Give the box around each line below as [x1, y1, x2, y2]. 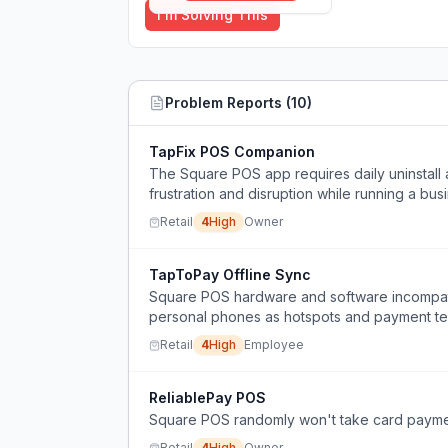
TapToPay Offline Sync [149, 266, 311, 283]
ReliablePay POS [149, 389, 266, 406]
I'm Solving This [157, 6, 268, 23]
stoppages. [149, 328, 223, 345]
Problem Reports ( [165, 94, 291, 111]
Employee [244, 337, 304, 352]
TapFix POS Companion [149, 143, 315, 160]
